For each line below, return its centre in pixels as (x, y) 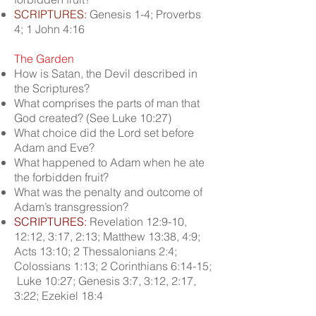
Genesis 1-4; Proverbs (144, 14)
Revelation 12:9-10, (137, 221)
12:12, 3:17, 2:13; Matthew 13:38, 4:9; (107, 236)
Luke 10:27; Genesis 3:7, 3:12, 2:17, (105, 281)
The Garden (44, 59)
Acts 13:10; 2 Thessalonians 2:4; (96, 251)
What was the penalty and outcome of (108, 192)
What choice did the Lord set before (104, 133)
